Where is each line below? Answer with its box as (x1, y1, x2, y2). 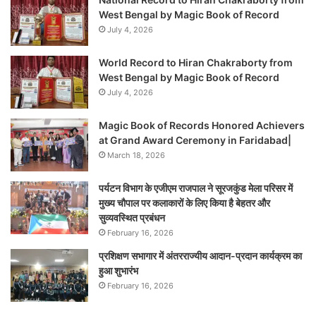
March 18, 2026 (107, 150, 165, 160)
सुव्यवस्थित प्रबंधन (99, 211, 165, 224)
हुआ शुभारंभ (99, 264, 138, 276)
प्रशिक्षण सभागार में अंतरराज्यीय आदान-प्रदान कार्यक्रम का (99, 249, 302, 262)
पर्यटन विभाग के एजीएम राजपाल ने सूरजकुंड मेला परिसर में (99, 181, 293, 194)
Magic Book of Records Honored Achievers (99, 119, 305, 131)
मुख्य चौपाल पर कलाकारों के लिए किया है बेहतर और (99, 196, 270, 209)
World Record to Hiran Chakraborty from (99, 56, 293, 68)
